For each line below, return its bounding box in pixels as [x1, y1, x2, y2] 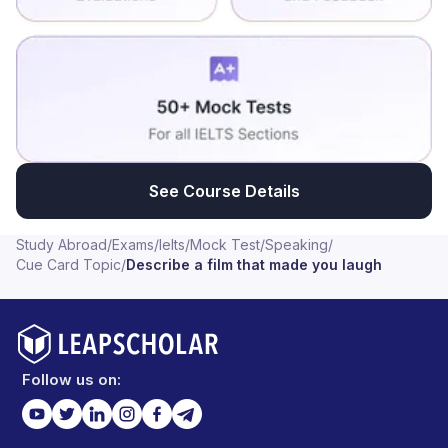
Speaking [265, 235, 328, 253]
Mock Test [190, 235, 260, 253]
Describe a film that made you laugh [126, 255, 382, 273]
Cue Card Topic [16, 255, 121, 273]
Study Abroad [16, 235, 107, 253]
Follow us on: [22, 369, 121, 389]
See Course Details [148, 180, 300, 201]
